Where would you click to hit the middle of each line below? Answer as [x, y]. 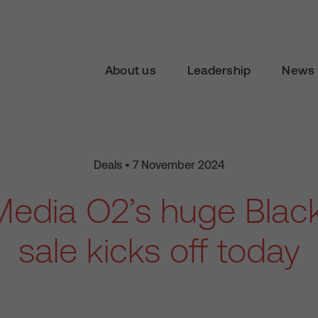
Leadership [219, 71]
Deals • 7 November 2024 [159, 165]
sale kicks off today [159, 250]
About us [130, 71]
